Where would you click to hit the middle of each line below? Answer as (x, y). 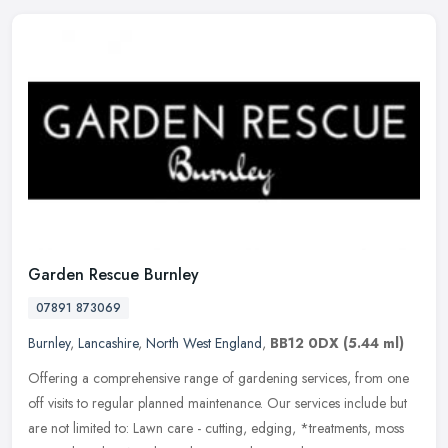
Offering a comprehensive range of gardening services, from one (218, 378)
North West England (204, 343)
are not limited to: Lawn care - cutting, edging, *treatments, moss (216, 428)
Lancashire (108, 343)
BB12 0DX (304, 343)
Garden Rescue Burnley (113, 275)
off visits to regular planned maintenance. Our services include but (217, 403)
